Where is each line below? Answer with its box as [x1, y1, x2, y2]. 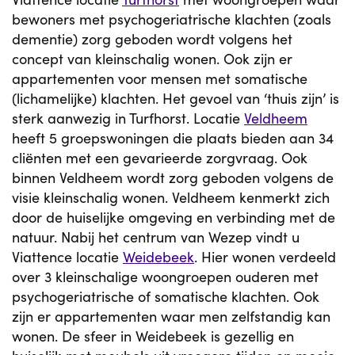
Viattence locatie [12, 247, 123, 266]
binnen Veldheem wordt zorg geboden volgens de [12, 168, 334, 187]
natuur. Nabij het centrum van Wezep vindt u [12, 227, 300, 246]
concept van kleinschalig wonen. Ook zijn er [12, 49, 292, 68]
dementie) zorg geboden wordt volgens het [12, 29, 292, 48]
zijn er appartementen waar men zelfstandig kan [12, 307, 330, 326]
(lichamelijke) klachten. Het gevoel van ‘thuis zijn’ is [12, 89, 339, 108]
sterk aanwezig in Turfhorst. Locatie [12, 109, 244, 128]
